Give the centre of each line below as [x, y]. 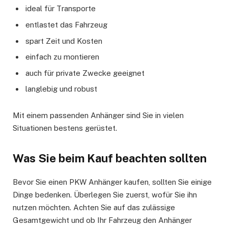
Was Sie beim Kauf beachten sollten [110, 158]
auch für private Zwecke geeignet [85, 73]
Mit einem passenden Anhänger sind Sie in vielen [98, 116]
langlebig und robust [61, 89]
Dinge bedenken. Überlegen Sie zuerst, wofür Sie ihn [105, 194]
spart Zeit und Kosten [64, 41]
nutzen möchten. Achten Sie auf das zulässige [94, 207]
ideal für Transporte [61, 9]
